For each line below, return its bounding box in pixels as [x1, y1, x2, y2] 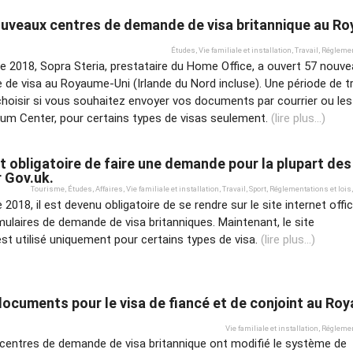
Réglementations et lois [269, 184, 351, 194]
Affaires [95, 184, 123, 194]
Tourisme [31, 184, 65, 194]
